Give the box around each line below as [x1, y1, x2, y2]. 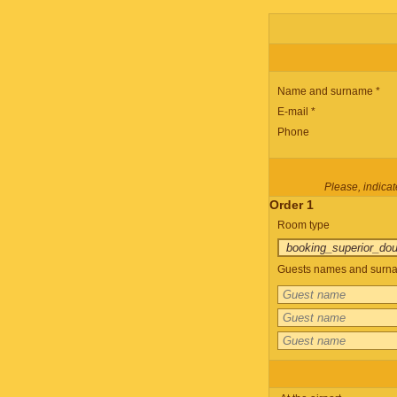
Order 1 [269, 198, 314, 212]
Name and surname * [276, 85, 380, 97]
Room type [276, 219, 330, 231]
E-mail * [276, 105, 315, 118]
